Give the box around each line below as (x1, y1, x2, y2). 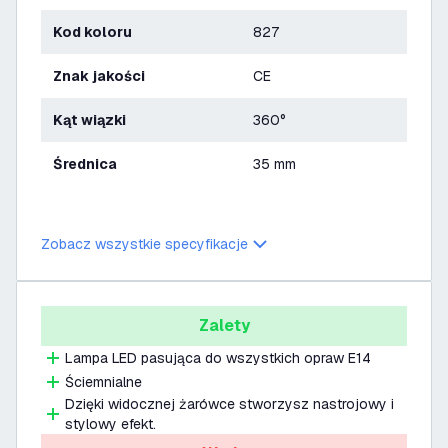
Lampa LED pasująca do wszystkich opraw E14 (65, 349, 371, 367)
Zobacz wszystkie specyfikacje (41, 235, 248, 253)
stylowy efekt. (65, 415, 156, 433)
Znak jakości (62, 67, 145, 85)
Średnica (63, 155, 117, 173)
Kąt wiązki (63, 111, 126, 129)
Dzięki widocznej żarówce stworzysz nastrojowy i (65, 395, 394, 413)
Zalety (198, 315, 250, 336)
